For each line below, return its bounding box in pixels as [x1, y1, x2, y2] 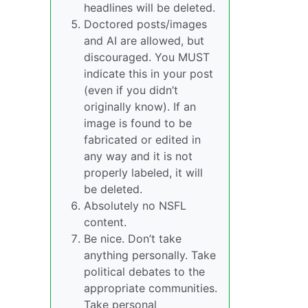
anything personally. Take [84, 248, 216, 262]
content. [84, 215, 126, 229]
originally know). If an [84, 100, 196, 113]
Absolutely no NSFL [84, 199, 186, 212]
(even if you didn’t [84, 83, 178, 97]
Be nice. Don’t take [84, 232, 181, 245]
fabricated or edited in [84, 133, 201, 146]
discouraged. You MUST [84, 50, 210, 64]
